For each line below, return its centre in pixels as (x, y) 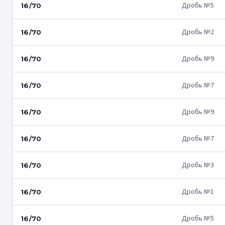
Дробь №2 (198, 32)
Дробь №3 (198, 165)
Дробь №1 (198, 192)
